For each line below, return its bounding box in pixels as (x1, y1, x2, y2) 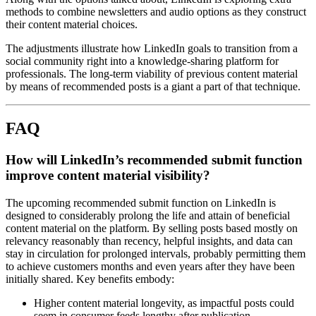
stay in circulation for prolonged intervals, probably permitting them (6, 248, 305, 260)
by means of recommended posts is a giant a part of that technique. (6, 80, 300, 92)
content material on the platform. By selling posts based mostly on (6, 222, 298, 235)
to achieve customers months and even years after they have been (6, 260, 295, 273)
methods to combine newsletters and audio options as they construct (6, 5, 306, 18)
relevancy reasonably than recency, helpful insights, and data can (6, 235, 293, 248)
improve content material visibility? (6, 168, 210, 183)
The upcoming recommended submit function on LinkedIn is (6, 197, 276, 209)
